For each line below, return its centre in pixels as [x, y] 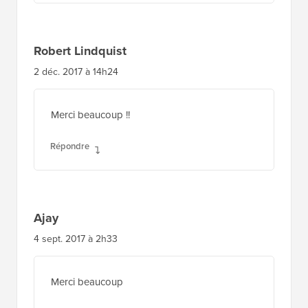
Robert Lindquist [80, 51]
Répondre [70, 146]
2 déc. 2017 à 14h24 [76, 71]
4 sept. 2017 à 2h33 [76, 239]
